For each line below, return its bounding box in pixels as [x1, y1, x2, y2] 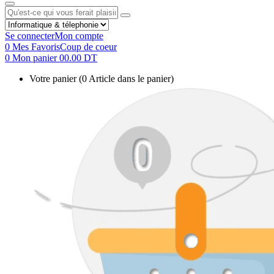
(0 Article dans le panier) [79, 73, 174, 84]
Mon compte [54, 30, 103, 41]
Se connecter [5, 30, 54, 41]
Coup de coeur [60, 41, 117, 52]
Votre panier [29, 73, 79, 84]
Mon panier [12, 52, 59, 63]
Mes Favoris [12, 41, 60, 52]
